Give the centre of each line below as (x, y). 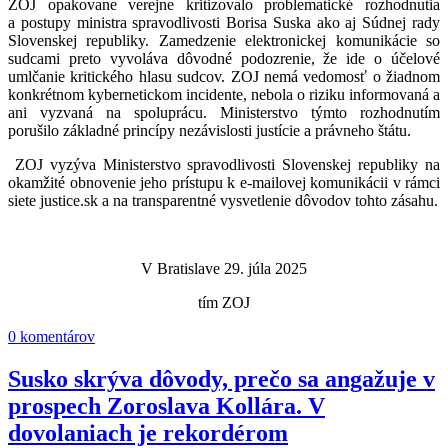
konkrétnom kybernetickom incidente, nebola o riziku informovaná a (224, 95)
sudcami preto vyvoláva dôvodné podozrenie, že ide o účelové (224, 59)
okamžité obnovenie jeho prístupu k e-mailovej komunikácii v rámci (224, 183)
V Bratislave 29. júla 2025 (224, 269)
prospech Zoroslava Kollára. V (166, 406)
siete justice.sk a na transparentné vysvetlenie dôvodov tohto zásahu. (223, 201)
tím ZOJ (224, 303)
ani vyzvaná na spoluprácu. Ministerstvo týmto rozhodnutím (224, 113)
